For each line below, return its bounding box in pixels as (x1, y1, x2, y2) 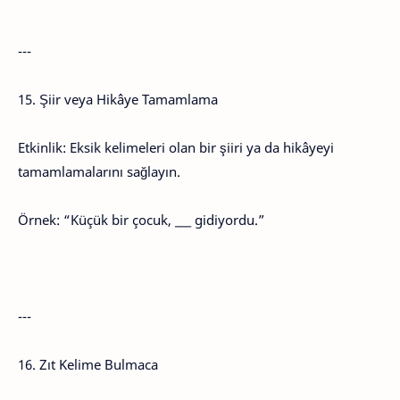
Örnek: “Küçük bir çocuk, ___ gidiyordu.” (18, 211, 265, 229)
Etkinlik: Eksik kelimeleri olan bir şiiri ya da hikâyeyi (18, 138, 334, 156)
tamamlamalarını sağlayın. (18, 162, 180, 180)
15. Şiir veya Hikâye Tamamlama (18, 90, 218, 108)
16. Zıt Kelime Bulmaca (18, 355, 158, 373)
